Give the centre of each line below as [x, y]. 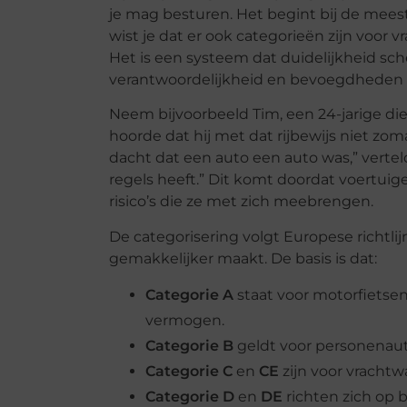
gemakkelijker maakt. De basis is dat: [243, 258]
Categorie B [189, 346]
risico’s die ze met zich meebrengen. [241, 202]
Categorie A [189, 295]
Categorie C [189, 372]
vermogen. [184, 321]
